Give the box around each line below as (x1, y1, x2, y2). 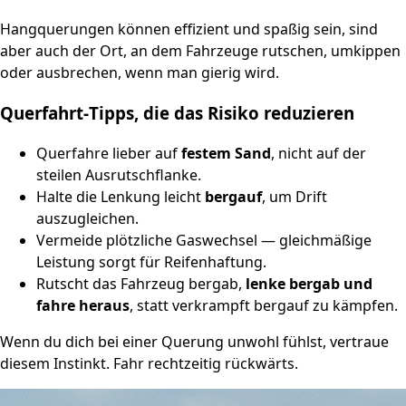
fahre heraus (36, 295, 130, 316)
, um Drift (262, 187, 327, 208)
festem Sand (181, 143, 271, 164)
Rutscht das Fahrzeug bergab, (36, 274, 246, 295)
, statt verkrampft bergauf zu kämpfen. (130, 295, 398, 316)
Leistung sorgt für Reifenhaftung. (36, 252, 266, 273)
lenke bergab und (246, 274, 372, 295)
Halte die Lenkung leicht (36, 187, 205, 208)
